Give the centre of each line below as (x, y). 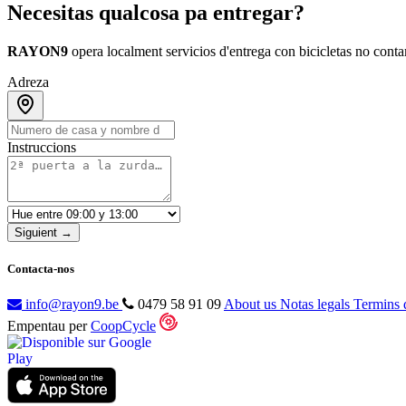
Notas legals (317, 304)
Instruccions (42, 147)
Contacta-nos (41, 268)
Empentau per (49, 326)
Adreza (28, 82)
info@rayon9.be (72, 304)
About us (252, 304)
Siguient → (43, 232)
